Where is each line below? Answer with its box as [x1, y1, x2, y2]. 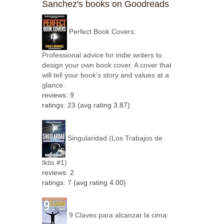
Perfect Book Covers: [68, 27, 136, 36]
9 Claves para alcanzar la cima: [68, 210, 168, 219]
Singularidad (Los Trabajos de [67, 134, 162, 142]
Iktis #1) [41, 158, 67, 166]
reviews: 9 [41, 90, 74, 99]
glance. [41, 80, 65, 89]
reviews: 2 [41, 168, 74, 176]
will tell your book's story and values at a [41, 70, 169, 79]
